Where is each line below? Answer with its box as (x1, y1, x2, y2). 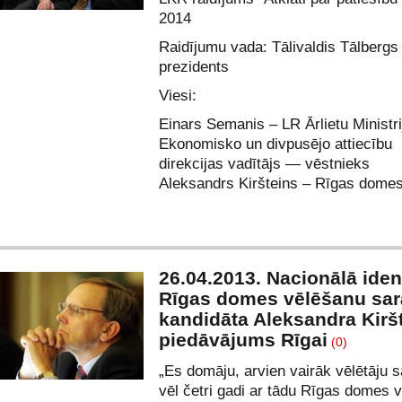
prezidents (159, 58, 229, 75)
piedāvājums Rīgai (159, 329, 328, 350)
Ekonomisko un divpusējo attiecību (159, 135, 392, 153)
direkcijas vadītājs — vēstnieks (159, 155, 370, 172)
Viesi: (159, 87, 197, 104)
